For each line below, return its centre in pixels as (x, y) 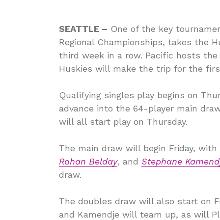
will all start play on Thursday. (123, 122)
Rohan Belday (88, 161)
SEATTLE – (83, 29)
